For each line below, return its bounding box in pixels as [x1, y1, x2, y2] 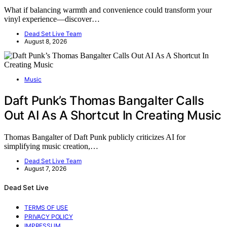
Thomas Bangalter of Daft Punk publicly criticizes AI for [4, 132, 185, 141]
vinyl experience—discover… [4, 15, 100, 24]
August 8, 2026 [24, 37, 67, 46]
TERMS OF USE [24, 204, 68, 212]
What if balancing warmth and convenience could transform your [4, 6, 212, 15]
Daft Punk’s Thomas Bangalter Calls [4, 93, 204, 108]
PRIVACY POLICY [24, 213, 73, 221]
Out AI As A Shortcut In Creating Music [4, 107, 221, 123]
